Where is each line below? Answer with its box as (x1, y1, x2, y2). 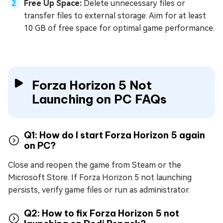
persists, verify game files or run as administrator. (8, 185, 190, 195)
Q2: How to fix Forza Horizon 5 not (24, 207, 179, 219)
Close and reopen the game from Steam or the (8, 160, 181, 170)
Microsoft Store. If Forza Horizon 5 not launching (8, 172, 192, 182)
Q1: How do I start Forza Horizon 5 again (24, 129, 205, 141)
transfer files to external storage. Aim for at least (24, 10, 206, 20)
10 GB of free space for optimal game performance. (24, 23, 215, 33)
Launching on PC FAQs (32, 91, 167, 107)
